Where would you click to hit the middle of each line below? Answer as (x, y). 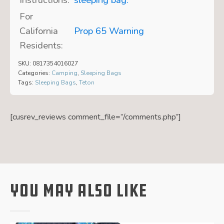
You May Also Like (78, 190)
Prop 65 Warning (109, 31)
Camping (64, 73)
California (38, 31)
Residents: (41, 45)
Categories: (34, 73)
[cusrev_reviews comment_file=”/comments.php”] (95, 117)
